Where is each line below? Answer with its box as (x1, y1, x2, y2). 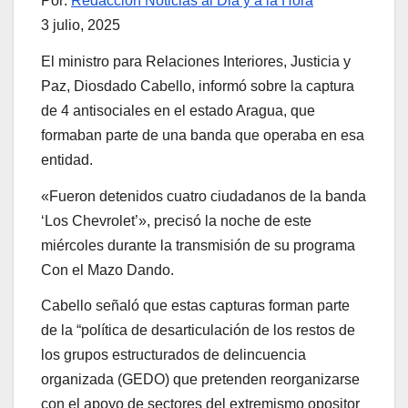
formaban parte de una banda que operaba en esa (41, 127, 364, 143)
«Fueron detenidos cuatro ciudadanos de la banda (41, 188, 366, 204)
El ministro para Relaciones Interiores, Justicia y (41, 53, 351, 69)
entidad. (41, 151, 93, 168)
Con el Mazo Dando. (41, 261, 174, 278)
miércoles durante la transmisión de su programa (41, 237, 355, 253)
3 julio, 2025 (41, 16, 120, 33)
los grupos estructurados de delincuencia (41, 347, 306, 363)
